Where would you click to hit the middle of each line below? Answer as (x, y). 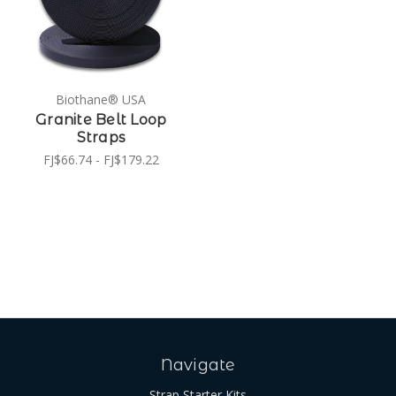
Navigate (198, 365)
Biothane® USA (101, 99)
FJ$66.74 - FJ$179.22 (101, 159)
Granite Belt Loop (101, 119)
